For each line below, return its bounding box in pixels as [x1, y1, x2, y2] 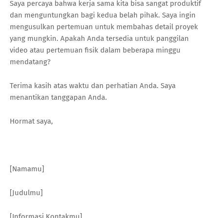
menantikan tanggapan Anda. [10, 92, 107, 102]
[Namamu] [10, 164, 44, 173]
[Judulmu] [10, 188, 43, 197]
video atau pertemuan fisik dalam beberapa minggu [10, 45, 181, 54]
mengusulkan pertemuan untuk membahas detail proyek [10, 22, 198, 31]
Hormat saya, [10, 116, 53, 126]
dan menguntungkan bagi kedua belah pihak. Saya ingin [10, 10, 196, 19]
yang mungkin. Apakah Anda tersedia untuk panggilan [10, 34, 189, 43]
